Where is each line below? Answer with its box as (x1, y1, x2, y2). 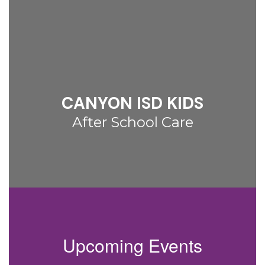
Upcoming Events (63, 232, 202, 258)
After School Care (72, 114, 193, 131)
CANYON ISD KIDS (62, 92, 203, 114)
